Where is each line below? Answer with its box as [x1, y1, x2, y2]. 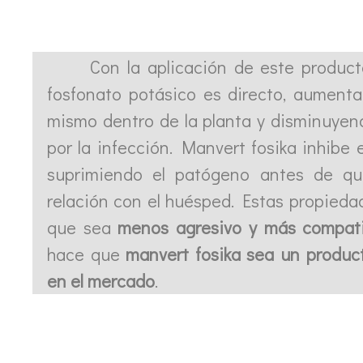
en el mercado [47, 268, 155, 293]
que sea [47, 215, 118, 239]
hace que [47, 241, 126, 266]
